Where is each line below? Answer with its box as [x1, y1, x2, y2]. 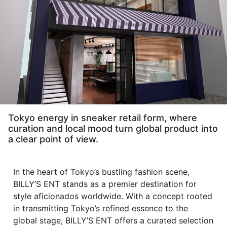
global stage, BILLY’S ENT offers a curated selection [13, 215, 213, 225]
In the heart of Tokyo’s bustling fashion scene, [13, 166, 190, 177]
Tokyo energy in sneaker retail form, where [8, 112, 197, 123]
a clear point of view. [8, 133, 98, 144]
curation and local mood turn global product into [8, 123, 218, 134]
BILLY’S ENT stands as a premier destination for [13, 178, 197, 189]
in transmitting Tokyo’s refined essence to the [13, 203, 188, 213]
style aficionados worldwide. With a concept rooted [13, 191, 212, 201]
